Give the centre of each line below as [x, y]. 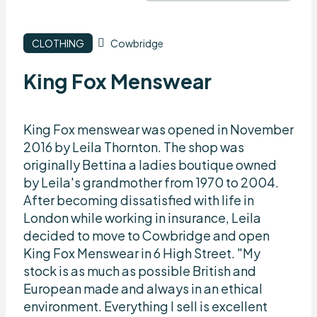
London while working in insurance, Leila [142, 217]
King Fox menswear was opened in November [158, 129]
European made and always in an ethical [143, 288]
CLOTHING [58, 44]
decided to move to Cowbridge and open [146, 235]
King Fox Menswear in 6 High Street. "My [142, 253]
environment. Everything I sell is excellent [145, 306]
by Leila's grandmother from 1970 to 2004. [151, 182]
